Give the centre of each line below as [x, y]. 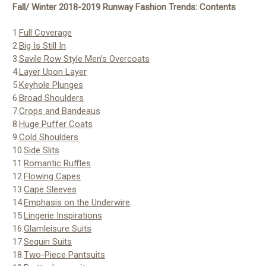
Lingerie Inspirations [63, 215]
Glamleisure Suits [58, 228]
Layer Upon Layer [53, 72]
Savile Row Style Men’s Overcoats [84, 58]
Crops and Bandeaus [60, 111]
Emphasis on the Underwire [77, 202]
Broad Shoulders [51, 98]
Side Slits [42, 150]
